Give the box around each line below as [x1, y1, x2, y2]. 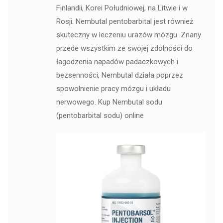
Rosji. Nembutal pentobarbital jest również [56, 17, 193, 26]
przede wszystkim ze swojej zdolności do [56, 44, 193, 53]
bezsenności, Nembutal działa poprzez [56, 71, 183, 80]
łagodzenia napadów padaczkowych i [56, 57, 178, 66]
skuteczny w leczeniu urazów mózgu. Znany [56, 30, 201, 39]
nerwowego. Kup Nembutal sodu [56, 98, 162, 107]
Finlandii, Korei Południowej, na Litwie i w [56, 3, 188, 12]
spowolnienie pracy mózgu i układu [56, 84, 171, 93]
